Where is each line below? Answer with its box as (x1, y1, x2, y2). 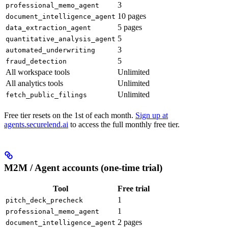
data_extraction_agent (6, 23, 91, 32)
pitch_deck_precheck (6, 196, 83, 205)
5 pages (118, 22, 142, 32)
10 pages (118, 11, 146, 20)
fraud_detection (6, 57, 67, 65)
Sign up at (135, 110, 168, 120)
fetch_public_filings (6, 91, 87, 99)
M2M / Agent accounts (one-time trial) (4, 162, 162, 173)
